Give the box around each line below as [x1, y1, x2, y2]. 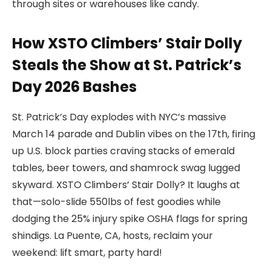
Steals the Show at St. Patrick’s [12, 54, 241, 75]
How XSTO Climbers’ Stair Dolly [12, 33, 242, 53]
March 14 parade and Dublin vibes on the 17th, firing [12, 126, 255, 141]
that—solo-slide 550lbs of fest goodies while [12, 194, 221, 209]
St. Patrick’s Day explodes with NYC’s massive [12, 109, 226, 124]
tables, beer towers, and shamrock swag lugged [12, 160, 240, 175]
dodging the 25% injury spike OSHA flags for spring [12, 211, 247, 226]
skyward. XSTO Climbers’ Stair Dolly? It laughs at [12, 177, 240, 192]
